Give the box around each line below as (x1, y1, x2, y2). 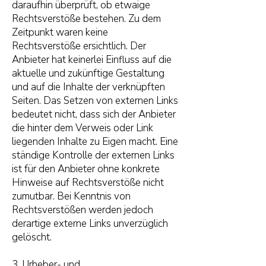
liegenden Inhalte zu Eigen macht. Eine (12, 135, 178, 148)
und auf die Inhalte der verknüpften (12, 80, 165, 94)
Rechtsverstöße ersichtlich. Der (12, 39, 146, 53)
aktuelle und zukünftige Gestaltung (12, 66, 164, 80)
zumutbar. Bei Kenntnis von (12, 189, 131, 203)
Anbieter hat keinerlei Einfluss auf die (12, 53, 172, 66)
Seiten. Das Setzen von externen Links (12, 94, 178, 107)
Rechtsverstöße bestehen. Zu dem (12, 12, 161, 26)
